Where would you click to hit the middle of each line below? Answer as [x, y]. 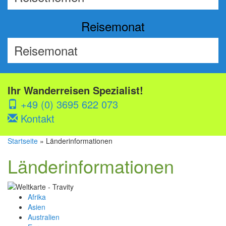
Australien [44, 217]
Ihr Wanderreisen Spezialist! [75, 90]
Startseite [23, 141]
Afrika [37, 197]
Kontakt [36, 118]
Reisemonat [113, 26]
